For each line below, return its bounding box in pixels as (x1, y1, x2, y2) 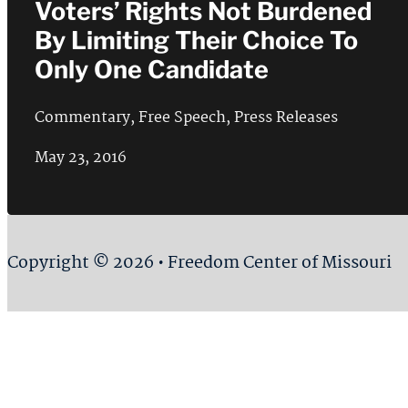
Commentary (34, 105, 130, 130)
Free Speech (138, 105, 226, 130)
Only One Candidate (34, 55, 269, 86)
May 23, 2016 (34, 146, 127, 171)
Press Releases (233, 105, 338, 130)
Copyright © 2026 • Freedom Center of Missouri (7, 250, 392, 278)
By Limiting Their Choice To (34, 25, 358, 56)
